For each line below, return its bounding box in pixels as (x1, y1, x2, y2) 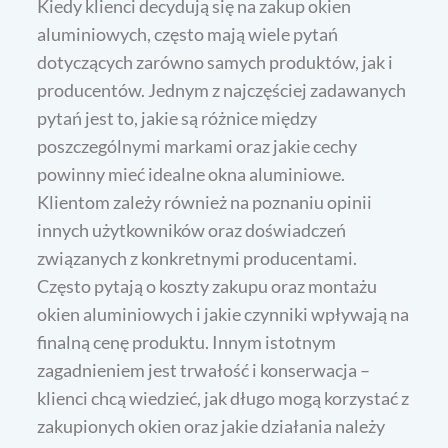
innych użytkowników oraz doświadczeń (37, 219, 347, 242)
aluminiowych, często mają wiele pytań (37, 23, 339, 46)
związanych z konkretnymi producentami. (37, 247, 358, 270)
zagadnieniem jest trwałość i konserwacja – (37, 359, 371, 382)
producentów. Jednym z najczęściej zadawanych (37, 79, 407, 102)
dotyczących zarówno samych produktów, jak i (37, 51, 394, 74)
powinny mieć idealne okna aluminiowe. (37, 163, 346, 186)
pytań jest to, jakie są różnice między (37, 107, 318, 130)
